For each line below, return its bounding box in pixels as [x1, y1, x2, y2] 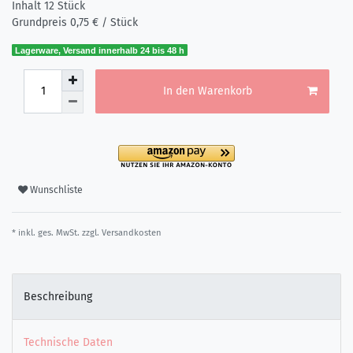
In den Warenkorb [162, 84, 252, 98]
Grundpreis [12, 15, 70, 29]
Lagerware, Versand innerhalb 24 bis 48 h [15, 45, 185, 55]
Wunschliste [30, 184, 83, 196]
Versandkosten [102, 227, 162, 238]
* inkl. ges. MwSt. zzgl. [12, 227, 102, 238]
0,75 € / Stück [70, 15, 138, 29]
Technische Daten [24, 336, 113, 350]
